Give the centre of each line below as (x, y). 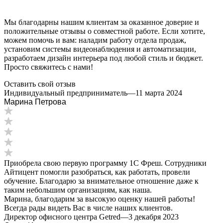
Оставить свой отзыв (40, 84)
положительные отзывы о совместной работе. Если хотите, (105, 31)
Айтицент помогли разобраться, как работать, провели (97, 172)
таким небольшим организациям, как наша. (78, 190)
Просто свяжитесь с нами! (49, 67)
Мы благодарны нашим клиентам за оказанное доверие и (102, 22)
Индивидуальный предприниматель (66, 93)
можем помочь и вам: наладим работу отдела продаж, (95, 40)
